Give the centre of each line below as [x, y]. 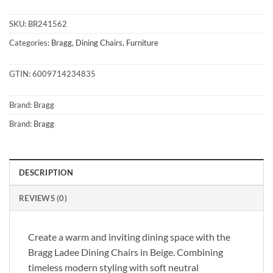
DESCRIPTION [46, 173]
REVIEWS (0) [43, 198]
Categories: [30, 43]
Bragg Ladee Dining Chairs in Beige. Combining [126, 252]
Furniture [142, 43]
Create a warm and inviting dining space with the [129, 237]
